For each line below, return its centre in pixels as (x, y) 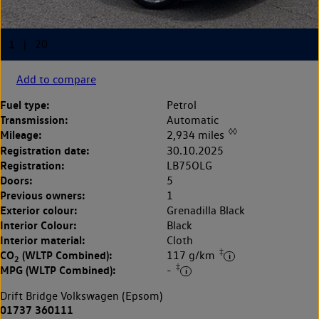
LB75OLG (189, 165)
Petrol (182, 105)
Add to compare (56, 80)
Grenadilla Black (206, 210)
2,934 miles (197, 135)
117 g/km (192, 255)
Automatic (193, 120)
